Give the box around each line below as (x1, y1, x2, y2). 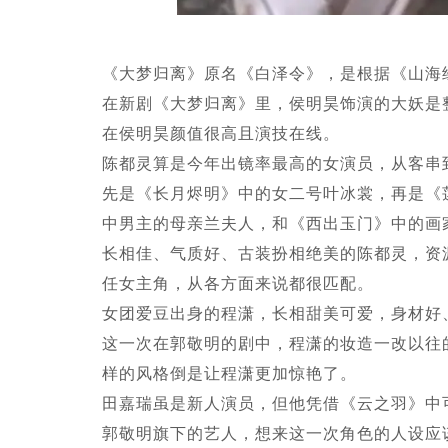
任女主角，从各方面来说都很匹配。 (102, 275, 374, 292)
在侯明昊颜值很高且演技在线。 (102, 125, 340, 142)
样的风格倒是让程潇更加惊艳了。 (102, 365, 357, 382)
